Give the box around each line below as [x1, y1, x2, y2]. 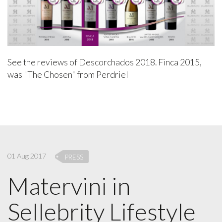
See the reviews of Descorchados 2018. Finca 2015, [7, 56, 202, 67]
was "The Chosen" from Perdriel [7, 69, 128, 80]
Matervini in [7, 171, 130, 200]
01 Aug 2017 [7, 151, 46, 160]
